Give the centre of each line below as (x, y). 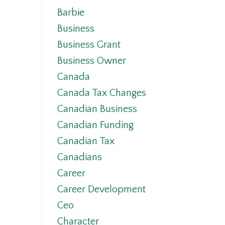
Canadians (79, 157)
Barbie (71, 13)
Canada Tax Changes (101, 93)
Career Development (101, 190)
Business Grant (89, 45)
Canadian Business (97, 109)
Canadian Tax (86, 141)
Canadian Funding (95, 125)
